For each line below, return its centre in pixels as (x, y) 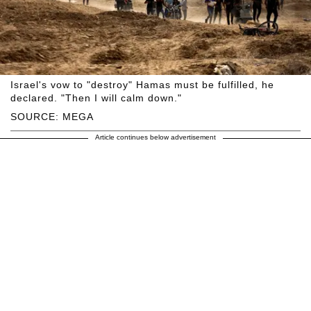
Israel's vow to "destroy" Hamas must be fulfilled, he (142, 84)
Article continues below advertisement (155, 137)
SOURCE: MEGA (52, 116)
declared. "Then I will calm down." (96, 98)
